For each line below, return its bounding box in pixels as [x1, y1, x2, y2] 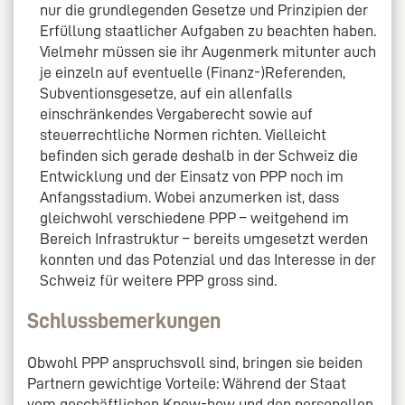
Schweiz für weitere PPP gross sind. [40, 272, 278, 289]
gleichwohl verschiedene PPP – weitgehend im [40, 210, 350, 227]
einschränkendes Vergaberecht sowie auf [40, 106, 314, 123]
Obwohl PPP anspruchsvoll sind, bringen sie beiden [27, 354, 363, 372]
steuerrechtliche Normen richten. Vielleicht [40, 127, 327, 144]
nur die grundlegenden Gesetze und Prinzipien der [40, 2, 369, 19]
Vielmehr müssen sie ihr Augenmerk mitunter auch [40, 43, 377, 61]
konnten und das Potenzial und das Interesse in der [40, 251, 377, 268]
